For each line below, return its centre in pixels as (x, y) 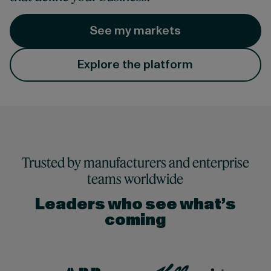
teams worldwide (135, 179)
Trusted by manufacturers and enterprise (135, 162)
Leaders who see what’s (135, 204)
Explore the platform (135, 65)
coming (135, 220)
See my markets (135, 31)
